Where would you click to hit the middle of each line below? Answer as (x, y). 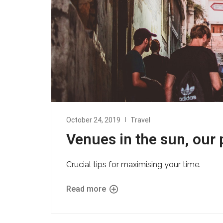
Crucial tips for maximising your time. (133, 165)
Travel (140, 120)
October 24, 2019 (93, 120)
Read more (87, 189)
